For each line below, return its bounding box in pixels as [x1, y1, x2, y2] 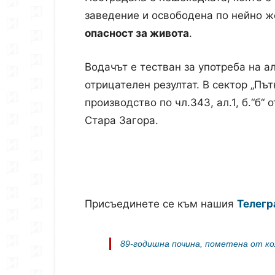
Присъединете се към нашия [85, 198, 237, 210]
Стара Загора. [85, 114, 158, 126]
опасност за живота [85, 27, 189, 39]
